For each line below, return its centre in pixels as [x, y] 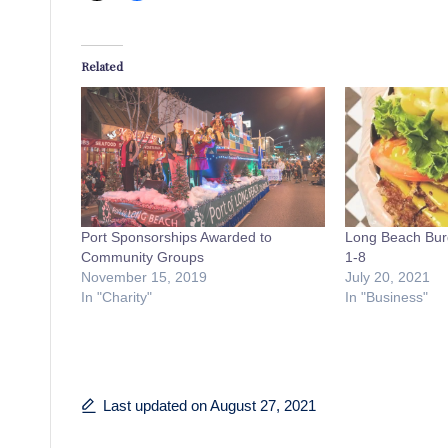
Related [102, 66]
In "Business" [386, 296]
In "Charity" [116, 296]
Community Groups [142, 256]
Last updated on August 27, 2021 [209, 405]
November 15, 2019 [144, 276]
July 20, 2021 [387, 276]
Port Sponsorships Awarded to [176, 236]
